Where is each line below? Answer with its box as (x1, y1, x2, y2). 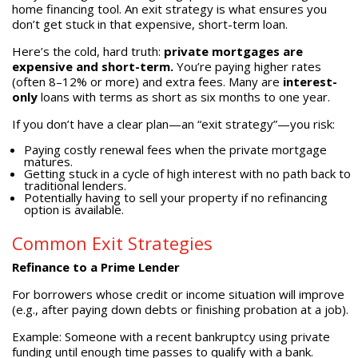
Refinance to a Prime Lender (11, 259, 180, 275)
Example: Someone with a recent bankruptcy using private (11, 328, 330, 344)
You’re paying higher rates (173, 58, 321, 74)
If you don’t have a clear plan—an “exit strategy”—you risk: (11, 116, 335, 132)
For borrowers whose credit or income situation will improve (11, 286, 344, 302)
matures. (23, 153, 73, 169)
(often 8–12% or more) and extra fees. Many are (11, 74, 283, 89)
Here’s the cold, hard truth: (11, 43, 164, 59)
